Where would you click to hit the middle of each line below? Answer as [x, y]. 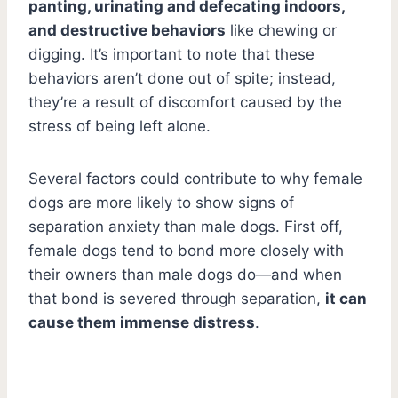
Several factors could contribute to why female [195, 178]
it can [346, 298]
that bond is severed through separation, [177, 298]
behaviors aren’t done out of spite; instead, [182, 78]
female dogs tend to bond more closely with [186, 250]
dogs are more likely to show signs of [161, 202]
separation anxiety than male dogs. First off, [186, 226]
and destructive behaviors [127, 30]
